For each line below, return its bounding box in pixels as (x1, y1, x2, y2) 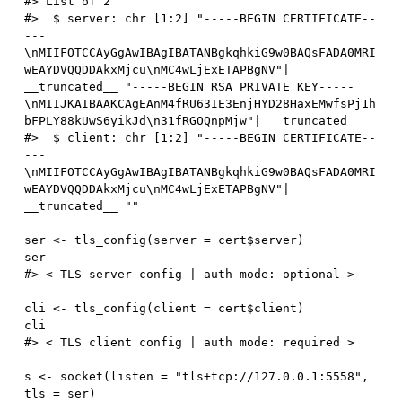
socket (53, 369, 104, 383)
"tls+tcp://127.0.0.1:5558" (175, 369, 363, 383)
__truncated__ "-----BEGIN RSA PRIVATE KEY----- (24, 79, 355, 93)
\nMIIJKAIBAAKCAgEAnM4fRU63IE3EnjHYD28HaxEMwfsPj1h (24, 96, 377, 110)
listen (110, 369, 162, 383)
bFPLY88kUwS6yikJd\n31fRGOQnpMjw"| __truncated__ (24, 113, 363, 127)
